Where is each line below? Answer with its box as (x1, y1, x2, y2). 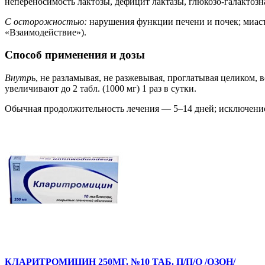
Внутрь (5, 73, 35, 83)
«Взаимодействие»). (5, 27, 86, 37)
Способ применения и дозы (5, 49, 145, 62)
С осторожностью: (5, 16, 87, 27)
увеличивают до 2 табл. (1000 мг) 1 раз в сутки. (5, 83, 196, 94)
